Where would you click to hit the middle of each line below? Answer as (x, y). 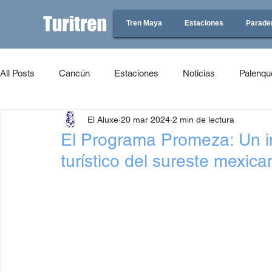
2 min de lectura (203, 119)
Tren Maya (144, 23)
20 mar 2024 (145, 119)
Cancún (74, 73)
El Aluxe (103, 119)
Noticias (199, 73)
